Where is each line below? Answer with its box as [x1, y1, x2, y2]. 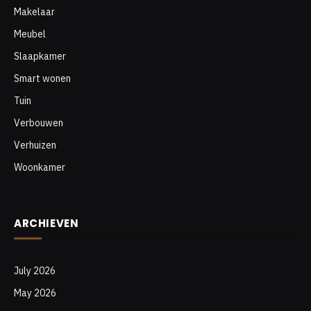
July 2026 [14, 264, 56, 277]
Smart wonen [14, 72, 71, 85]
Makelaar [14, 6, 55, 18]
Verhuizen [14, 139, 56, 151]
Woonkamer [14, 161, 65, 174]
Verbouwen [14, 117, 63, 129]
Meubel [14, 28, 46, 40]
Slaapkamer [14, 50, 66, 62]
